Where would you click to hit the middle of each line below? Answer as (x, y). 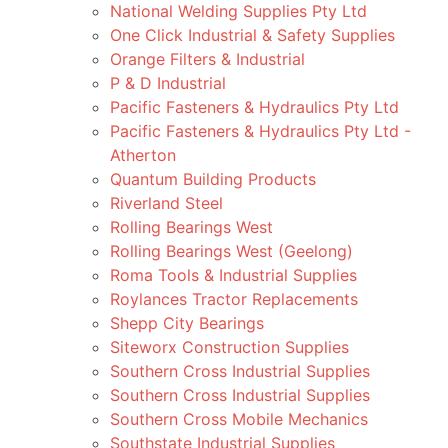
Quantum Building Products (213, 179)
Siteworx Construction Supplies (229, 347)
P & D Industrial (168, 83)
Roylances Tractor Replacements (234, 299)
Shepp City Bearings (187, 323)
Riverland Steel (166, 203)
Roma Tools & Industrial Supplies (233, 275)
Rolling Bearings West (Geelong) (231, 251)
